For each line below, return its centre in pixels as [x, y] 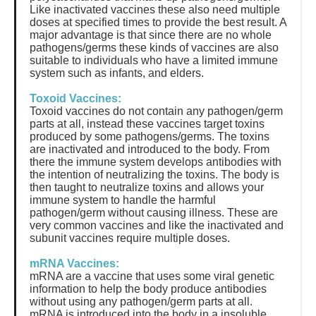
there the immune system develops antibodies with [156, 162]
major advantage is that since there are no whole [151, 35]
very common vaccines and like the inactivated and [157, 225]
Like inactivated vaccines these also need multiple [155, 10]
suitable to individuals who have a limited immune [154, 60]
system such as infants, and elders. [117, 73]
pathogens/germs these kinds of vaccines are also [154, 48]
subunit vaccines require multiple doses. [130, 238]
